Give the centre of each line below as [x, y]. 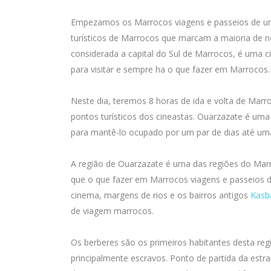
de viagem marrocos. [112, 211]
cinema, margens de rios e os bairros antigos [161, 195]
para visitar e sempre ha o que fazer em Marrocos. [170, 69]
